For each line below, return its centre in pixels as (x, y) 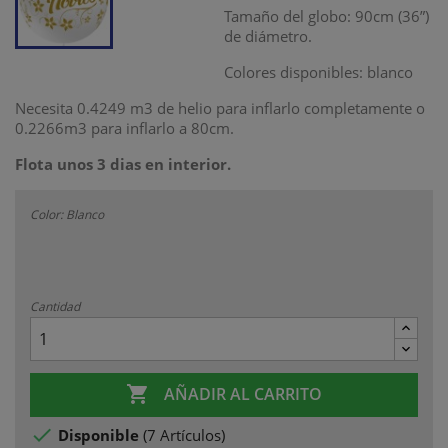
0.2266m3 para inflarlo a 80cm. (124, 128)
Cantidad (55, 306)
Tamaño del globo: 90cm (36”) (326, 16)
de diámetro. (268, 36)
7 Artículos (184, 435)
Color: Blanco (67, 214)
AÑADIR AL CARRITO (243, 394)
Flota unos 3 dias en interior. (123, 164)
